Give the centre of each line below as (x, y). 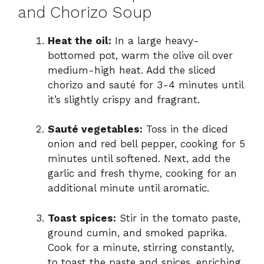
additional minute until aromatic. (128, 188)
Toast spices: (82, 218)
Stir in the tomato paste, (178, 218)
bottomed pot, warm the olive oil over (140, 55)
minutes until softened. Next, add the (139, 159)
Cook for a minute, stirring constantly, (141, 247)
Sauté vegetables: (95, 129)
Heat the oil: (80, 40)
